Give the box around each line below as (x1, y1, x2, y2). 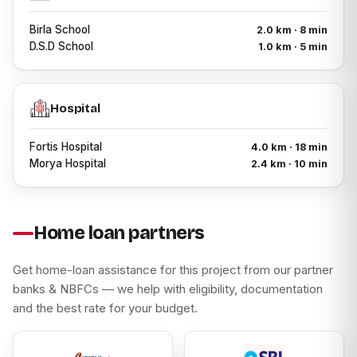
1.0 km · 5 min (258, 41, 328, 53)
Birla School (29, 23, 90, 37)
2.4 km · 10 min (251, 158, 328, 171)
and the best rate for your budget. (13, 300, 198, 316)
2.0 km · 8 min (257, 24, 328, 37)
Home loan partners (33, 222, 205, 245)
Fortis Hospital (29, 140, 102, 154)
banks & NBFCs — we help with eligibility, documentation (13, 281, 323, 297)
